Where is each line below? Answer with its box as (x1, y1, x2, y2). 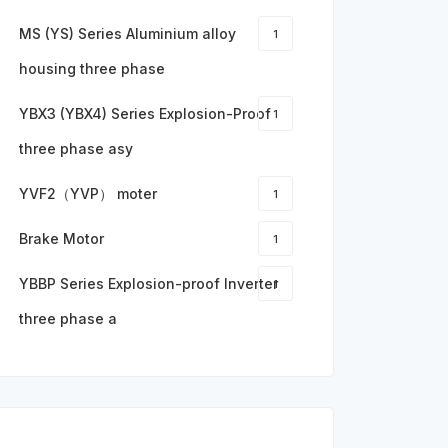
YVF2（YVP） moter (19, 185, 157, 202)
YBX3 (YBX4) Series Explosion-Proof (19, 105, 271, 122)
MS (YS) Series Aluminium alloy (19, 25, 236, 42)
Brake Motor (19, 230, 104, 247)
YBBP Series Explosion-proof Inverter (19, 275, 278, 292)
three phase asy (19, 140, 133, 157)
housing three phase (19, 60, 165, 77)
